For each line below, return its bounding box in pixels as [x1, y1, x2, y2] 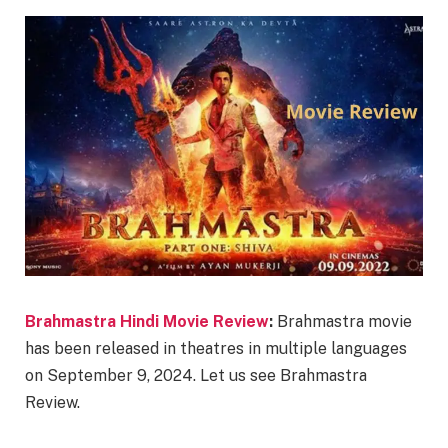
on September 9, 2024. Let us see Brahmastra [25, 366, 367, 386]
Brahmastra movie [273, 312, 412, 332]
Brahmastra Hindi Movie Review [25, 312, 269, 332]
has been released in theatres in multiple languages [25, 339, 407, 359]
